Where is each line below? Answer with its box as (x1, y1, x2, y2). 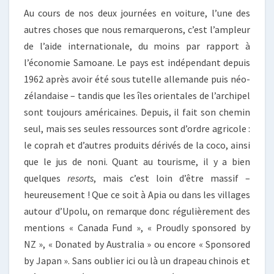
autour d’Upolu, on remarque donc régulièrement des (24, 204, 250, 217)
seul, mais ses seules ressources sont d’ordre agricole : (24, 122, 250, 135)
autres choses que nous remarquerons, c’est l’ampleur (24, 23, 250, 35)
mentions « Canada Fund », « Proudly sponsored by (24, 221, 250, 234)
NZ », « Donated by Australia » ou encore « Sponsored (24, 237, 250, 250)
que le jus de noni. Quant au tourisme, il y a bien (24, 155, 250, 168)
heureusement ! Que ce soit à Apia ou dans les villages (24, 188, 250, 201)
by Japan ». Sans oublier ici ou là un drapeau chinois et (24, 254, 250, 267)
